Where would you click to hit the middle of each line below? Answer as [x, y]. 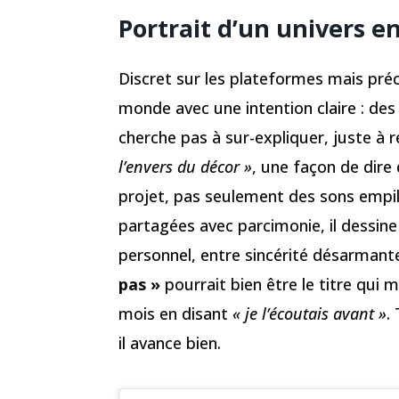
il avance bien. [170, 343]
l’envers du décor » [185, 167]
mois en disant [175, 314]
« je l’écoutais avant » [309, 314]
